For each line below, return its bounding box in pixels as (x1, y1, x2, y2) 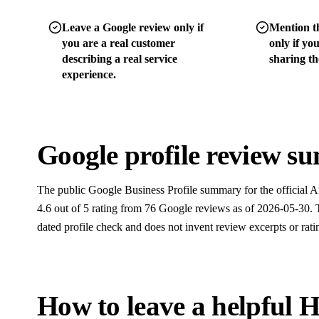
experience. (62, 68, 116, 80)
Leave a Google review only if (62, 21, 204, 33)
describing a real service (62, 52, 177, 65)
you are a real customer (62, 36, 175, 49)
